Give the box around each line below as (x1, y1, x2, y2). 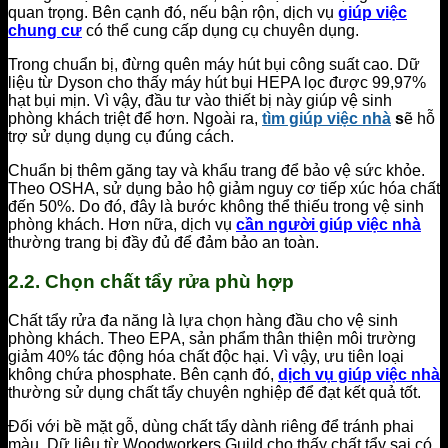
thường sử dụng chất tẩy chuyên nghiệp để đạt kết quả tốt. (8, 383, 421, 401)
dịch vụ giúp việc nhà (278, 365, 440, 383)
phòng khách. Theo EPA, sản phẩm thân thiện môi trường (8, 329, 416, 347)
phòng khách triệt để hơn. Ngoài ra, (8, 110, 262, 128)
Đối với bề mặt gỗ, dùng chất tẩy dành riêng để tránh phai (8, 417, 414, 435)
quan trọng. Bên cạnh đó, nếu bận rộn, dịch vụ (8, 4, 334, 22)
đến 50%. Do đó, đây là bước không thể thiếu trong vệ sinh (8, 198, 424, 216)
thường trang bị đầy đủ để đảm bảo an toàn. (8, 234, 319, 252)
